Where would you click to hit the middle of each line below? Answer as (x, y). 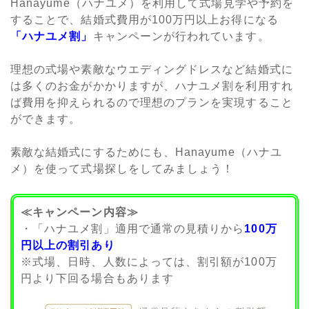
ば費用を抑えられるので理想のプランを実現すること (152, 103)
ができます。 (46, 119)
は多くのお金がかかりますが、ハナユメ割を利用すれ (152, 86)
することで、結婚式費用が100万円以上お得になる (144, 20)
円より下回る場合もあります (97, 279)
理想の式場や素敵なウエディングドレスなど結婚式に (152, 70)
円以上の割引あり (68, 246)
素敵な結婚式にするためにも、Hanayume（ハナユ (146, 152)
